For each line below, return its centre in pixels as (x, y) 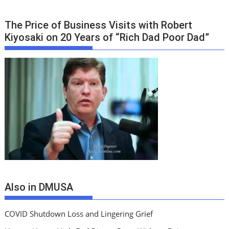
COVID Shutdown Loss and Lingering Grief (79, 213)
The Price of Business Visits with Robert (99, 25)
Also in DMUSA (39, 187)
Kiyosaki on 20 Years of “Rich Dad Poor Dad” (107, 38)
